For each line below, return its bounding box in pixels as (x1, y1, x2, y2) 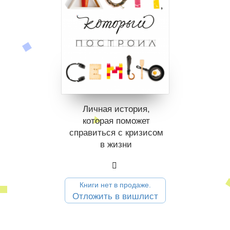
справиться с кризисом (69, 127, 163, 138)
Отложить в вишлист (72, 191, 158, 201)
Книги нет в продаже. (80, 180, 151, 189)
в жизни (100, 139, 132, 149)
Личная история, (82, 104, 150, 114)
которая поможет (82, 116, 150, 126)
